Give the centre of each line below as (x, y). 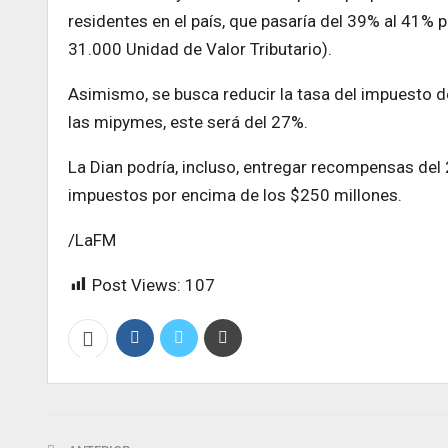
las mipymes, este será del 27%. (188, 121)
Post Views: (136, 284)
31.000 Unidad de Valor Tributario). (200, 48)
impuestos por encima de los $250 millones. (235, 194)
